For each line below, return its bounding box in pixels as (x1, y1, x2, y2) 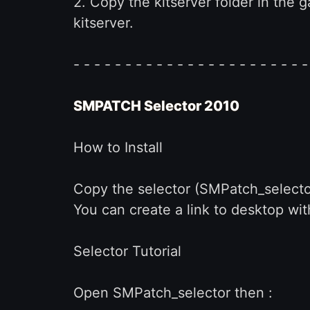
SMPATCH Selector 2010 (73, 98, 239, 114)
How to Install (73, 139, 163, 156)
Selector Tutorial (73, 243, 181, 259)
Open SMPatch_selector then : (73, 284, 273, 301)
